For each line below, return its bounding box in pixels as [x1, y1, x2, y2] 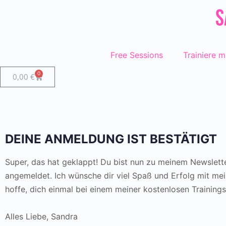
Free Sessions [110, 50, 163, 60]
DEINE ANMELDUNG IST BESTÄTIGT [5, 131, 217, 146]
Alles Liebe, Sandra [5, 211, 78, 221]
